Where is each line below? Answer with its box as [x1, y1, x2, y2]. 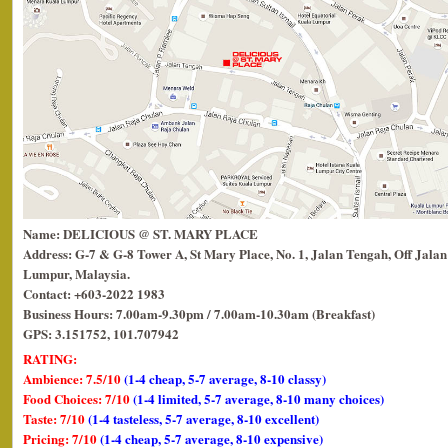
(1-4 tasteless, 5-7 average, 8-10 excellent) [88, 409, 319, 428]
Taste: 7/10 [23, 409, 88, 428]
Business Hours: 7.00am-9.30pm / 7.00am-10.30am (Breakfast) [23, 304, 375, 323]
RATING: [23, 349, 77, 368]
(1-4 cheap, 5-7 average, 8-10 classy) [124, 369, 326, 388]
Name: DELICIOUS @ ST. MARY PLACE [23, 224, 258, 243]
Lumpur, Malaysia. [23, 264, 130, 283]
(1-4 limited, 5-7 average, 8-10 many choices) [133, 389, 384, 408]
